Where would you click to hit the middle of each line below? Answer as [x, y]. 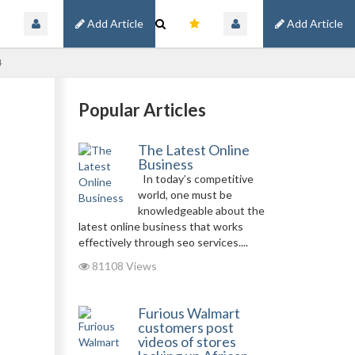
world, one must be [185, 195]
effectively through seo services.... [163, 242]
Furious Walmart [189, 313]
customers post [185, 327]
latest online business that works [160, 226]
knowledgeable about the [201, 210]
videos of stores [187, 342]
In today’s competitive [195, 179]
